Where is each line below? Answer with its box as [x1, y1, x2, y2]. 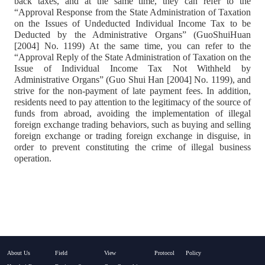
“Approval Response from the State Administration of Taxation [14, 7, 251, 17]
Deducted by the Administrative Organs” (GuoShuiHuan [14, 29, 251, 40]
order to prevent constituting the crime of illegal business [14, 141, 251, 152]
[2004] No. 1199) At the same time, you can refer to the [14, 40, 251, 51]
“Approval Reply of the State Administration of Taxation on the [14, 51, 251, 62]
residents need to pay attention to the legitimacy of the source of [14, 96, 251, 107]
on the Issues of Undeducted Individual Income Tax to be [14, 18, 251, 28]
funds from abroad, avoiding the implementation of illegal [14, 108, 251, 118]
